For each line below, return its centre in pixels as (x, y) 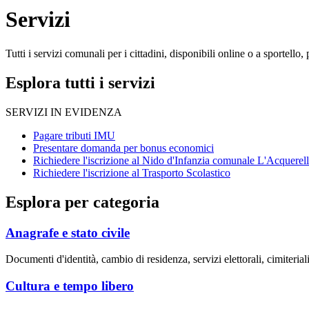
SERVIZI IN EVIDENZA (64, 112)
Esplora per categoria (82, 202)
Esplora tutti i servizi (80, 82)
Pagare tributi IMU (74, 135)
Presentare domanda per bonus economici (123, 148)
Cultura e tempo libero (70, 286)
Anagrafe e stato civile (68, 232)
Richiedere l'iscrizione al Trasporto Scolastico (132, 172)
